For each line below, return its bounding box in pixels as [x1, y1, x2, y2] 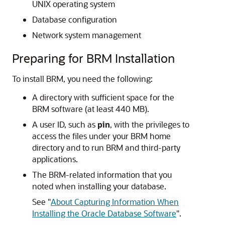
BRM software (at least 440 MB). [32, 103, 149, 114]
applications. [32, 154, 78, 164]
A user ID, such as [32, 119, 97, 130]
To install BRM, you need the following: [12, 73, 153, 84]
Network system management [32, 30, 141, 40]
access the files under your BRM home [32, 131, 171, 141]
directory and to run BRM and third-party [32, 142, 180, 153]
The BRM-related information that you [32, 169, 172, 180]
